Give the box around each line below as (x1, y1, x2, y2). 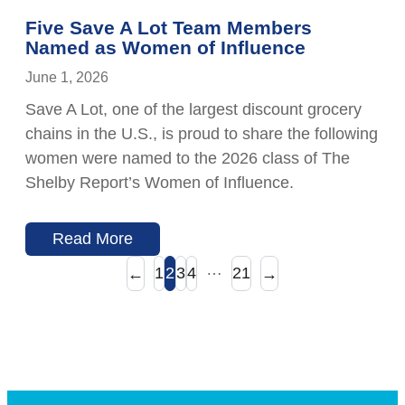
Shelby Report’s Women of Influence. (25, 174, 298, 193)
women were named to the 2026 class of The (25, 149, 350, 168)
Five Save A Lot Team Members (25, 17, 312, 39)
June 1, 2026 (25, 70, 108, 86)
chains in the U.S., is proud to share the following (25, 125, 378, 144)
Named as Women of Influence (25, 37, 306, 59)
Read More (52, 230, 133, 249)
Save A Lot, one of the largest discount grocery (25, 100, 362, 119)
